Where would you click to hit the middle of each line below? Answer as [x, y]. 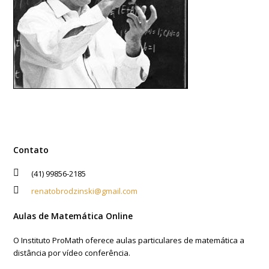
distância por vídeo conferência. [72, 253]
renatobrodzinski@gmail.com [85, 191]
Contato [31, 150]
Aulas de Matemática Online [73, 216]
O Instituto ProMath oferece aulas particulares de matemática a [129, 240]
